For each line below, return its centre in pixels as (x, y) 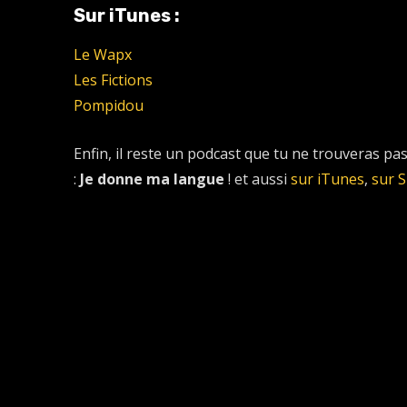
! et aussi (257, 179)
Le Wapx (102, 54)
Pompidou (108, 105)
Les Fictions (113, 79)
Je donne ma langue (152, 179)
